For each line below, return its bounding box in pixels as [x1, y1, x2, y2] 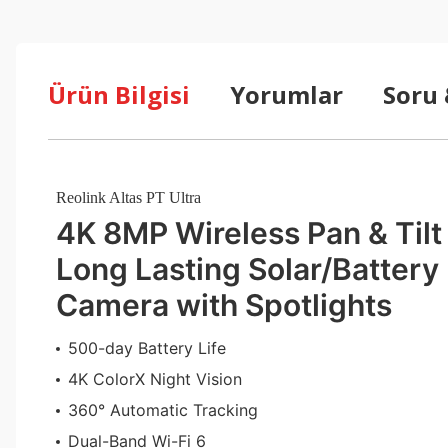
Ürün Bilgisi [48, 78, 190, 111]
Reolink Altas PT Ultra [56, 189, 201, 206]
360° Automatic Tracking [68, 400, 258, 420]
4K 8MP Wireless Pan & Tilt [56, 215, 442, 251]
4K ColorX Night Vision [68, 369, 242, 389]
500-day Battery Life [68, 338, 226, 358]
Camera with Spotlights [56, 287, 392, 323]
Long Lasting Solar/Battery [56, 251, 439, 287]
